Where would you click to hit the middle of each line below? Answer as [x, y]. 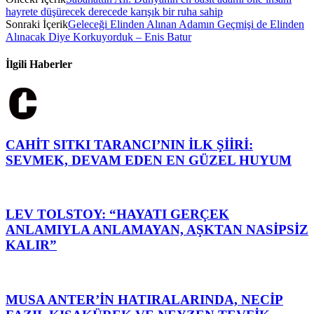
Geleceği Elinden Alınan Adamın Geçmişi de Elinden [186, 24]
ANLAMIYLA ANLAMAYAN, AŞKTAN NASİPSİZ [157, 230]
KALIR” [31, 245]
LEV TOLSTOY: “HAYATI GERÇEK [117, 214]
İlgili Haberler [39, 64]
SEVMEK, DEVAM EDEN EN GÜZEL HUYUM [149, 160]
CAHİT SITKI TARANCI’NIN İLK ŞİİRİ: [129, 144]
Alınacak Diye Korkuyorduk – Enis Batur [98, 36]
